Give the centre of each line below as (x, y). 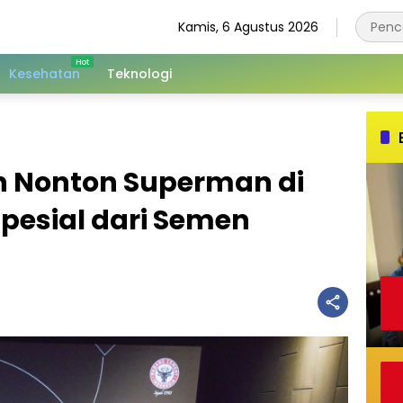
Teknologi (139, 73)
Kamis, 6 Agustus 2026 (248, 27)
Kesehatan (45, 73)
